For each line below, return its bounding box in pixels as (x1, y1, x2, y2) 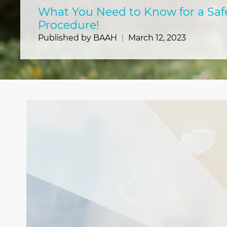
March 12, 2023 (128, 33, 186, 43)
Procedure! (38, 18, 99, 32)
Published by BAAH (38, 33, 117, 43)
